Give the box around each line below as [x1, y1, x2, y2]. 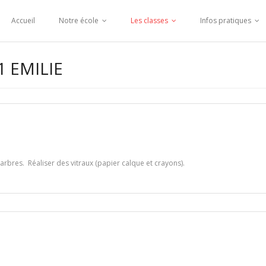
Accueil [11, 15, 35, 26]
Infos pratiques [200, 15, 251, 26]
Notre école [59, 15, 99, 26]
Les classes [131, 15, 168, 26]
